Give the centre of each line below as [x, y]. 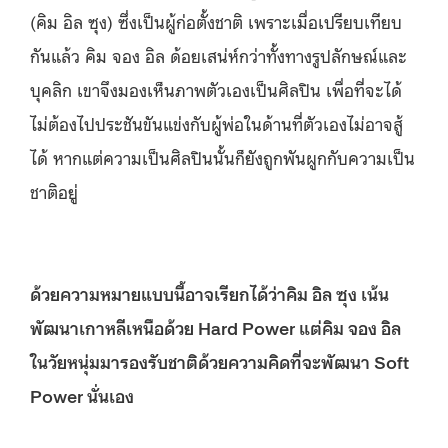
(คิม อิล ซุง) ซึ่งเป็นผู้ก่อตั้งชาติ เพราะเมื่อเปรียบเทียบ [216, 20]
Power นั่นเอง [82, 394]
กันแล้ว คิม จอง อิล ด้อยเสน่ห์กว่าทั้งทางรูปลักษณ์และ [218, 54]
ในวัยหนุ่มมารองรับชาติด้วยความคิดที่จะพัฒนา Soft [219, 360]
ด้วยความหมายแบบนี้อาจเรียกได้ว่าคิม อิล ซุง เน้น [209, 292]
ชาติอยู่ [54, 190]
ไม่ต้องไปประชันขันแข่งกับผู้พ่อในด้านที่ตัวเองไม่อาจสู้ [216, 122]
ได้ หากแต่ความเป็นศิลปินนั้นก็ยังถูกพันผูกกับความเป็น [222, 156]
